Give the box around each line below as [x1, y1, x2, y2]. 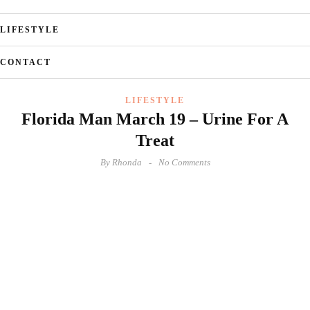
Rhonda [109, 157, 142, 167]
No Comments [158, 157, 210, 167]
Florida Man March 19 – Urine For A [21, 110, 289, 128]
